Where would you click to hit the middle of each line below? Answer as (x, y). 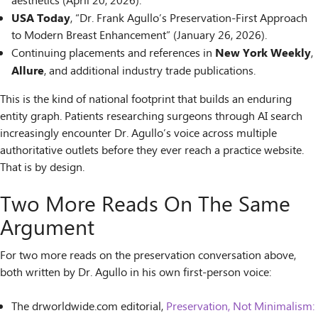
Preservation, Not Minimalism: (240, 307)
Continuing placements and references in (113, 54)
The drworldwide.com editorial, (89, 307)
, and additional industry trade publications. (150, 72)
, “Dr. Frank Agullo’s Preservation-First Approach (189, 19)
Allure (28, 71)
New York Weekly (263, 54)
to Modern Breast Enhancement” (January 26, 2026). (139, 36)
